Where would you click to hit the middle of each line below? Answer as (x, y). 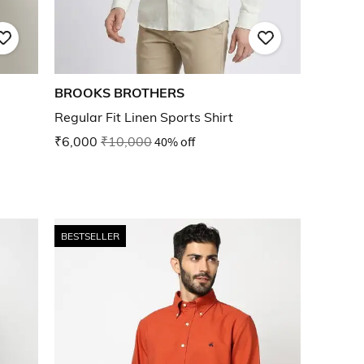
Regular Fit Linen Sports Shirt (144, 117)
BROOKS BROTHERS (119, 93)
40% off (175, 142)
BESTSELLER (90, 236)
